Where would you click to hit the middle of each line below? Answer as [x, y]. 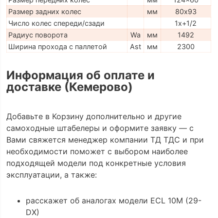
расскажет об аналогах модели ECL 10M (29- [113, 201]
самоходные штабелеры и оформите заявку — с [100, 128]
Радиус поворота [38, 35]
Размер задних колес [45, 12]
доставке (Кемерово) [69, 87]
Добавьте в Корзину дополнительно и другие [94, 117]
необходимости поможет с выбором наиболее [97, 152]
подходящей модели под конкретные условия [96, 163]
